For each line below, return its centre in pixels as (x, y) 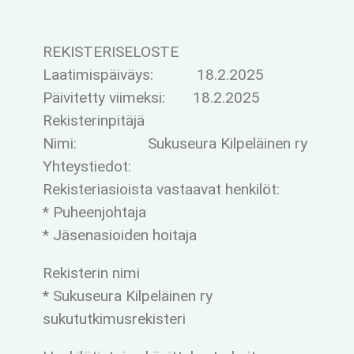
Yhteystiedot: (87, 166)
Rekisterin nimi (91, 273)
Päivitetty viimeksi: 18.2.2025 (151, 97)
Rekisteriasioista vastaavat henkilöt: (161, 189)
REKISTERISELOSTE (110, 51)
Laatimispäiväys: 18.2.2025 (153, 74)
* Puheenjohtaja (94, 212)
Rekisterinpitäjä (93, 120)
